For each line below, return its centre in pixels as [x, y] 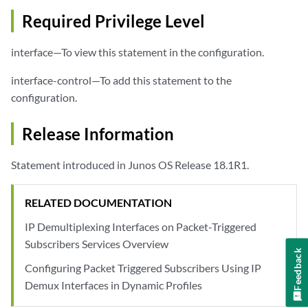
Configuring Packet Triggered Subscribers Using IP [143, 268]
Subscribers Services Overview [97, 244]
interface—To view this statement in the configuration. [137, 52]
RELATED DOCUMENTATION [98, 203]
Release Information [98, 134]
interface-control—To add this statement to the [121, 80]
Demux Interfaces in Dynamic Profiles [113, 285]
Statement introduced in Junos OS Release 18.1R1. [130, 165]
